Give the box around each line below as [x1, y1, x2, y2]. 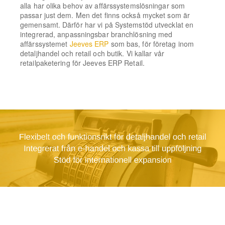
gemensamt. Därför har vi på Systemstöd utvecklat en [20, 20, 194, 30]
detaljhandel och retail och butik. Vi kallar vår [20, 48, 164, 58]
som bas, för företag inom [108, 39, 194, 49]
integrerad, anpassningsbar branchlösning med [20, 29, 173, 39]
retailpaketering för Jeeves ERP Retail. [20, 58, 145, 68]
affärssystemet [20, 39, 70, 49]
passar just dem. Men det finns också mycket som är [20, 10, 190, 20]
